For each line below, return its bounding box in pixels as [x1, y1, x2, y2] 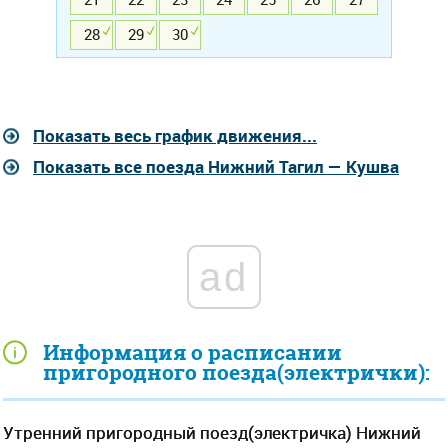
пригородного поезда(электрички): [43, 357, 430, 387]
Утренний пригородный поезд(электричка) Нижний [3, 420, 421, 444]
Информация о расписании [43, 337, 342, 367]
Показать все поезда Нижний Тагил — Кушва [33, 154, 399, 178]
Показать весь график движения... [33, 123, 317, 147]
